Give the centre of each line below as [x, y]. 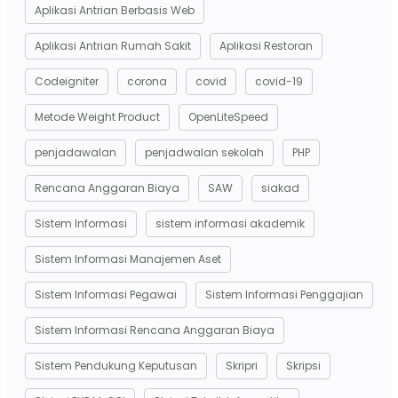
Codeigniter [66, 82]
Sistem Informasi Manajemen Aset [127, 259]
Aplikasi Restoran [266, 46]
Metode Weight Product [97, 117]
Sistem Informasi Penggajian [284, 295]
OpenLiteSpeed [228, 117]
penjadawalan [75, 153]
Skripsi [303, 366]
